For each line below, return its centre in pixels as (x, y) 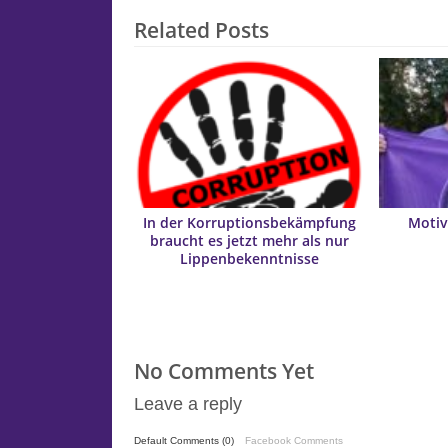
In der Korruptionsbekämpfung (249, 222)
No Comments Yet (224, 370)
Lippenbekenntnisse (249, 258)
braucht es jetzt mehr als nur (249, 240)
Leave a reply (188, 404)
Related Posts (202, 30)
